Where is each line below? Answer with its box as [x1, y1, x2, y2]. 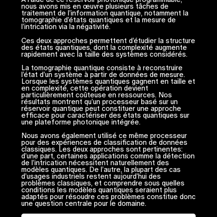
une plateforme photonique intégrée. [21, 118, 140, 126]
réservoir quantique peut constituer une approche [21, 104, 181, 112]
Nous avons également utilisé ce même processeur [21, 131, 187, 139]
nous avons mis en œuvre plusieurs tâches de [21, 2, 169, 11]
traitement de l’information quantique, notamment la [21, 9, 188, 17]
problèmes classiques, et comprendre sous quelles [21, 179, 185, 187]
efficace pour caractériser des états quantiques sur [21, 111, 189, 119]
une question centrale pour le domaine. [21, 199, 146, 207]
